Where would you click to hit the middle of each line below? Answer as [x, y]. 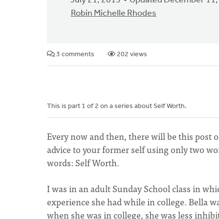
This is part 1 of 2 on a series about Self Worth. [118, 106]
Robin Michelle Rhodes [114, 13]
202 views [131, 55]
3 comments [75, 55]
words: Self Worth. [83, 163]
